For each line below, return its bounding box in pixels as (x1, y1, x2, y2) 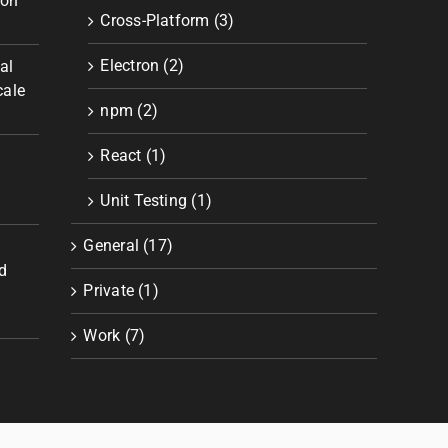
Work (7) (83, 326, 146, 345)
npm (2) (100, 101, 159, 120)
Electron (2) (100, 56, 185, 75)
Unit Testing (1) (100, 191, 213, 210)
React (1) (100, 146, 167, 165)
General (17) (83, 236, 174, 255)
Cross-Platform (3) (100, 11, 235, 30)
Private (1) (83, 281, 159, 300)
